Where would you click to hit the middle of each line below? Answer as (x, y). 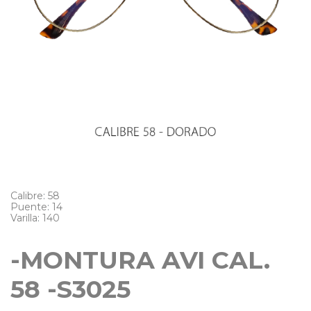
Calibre (27, 196)
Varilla (24, 218)
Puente (29, 207)
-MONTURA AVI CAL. (140, 260)
